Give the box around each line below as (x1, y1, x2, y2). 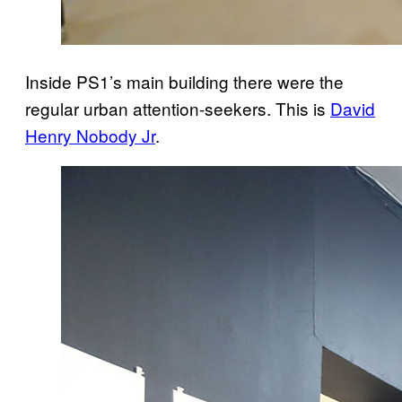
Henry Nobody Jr (25, 122, 155, 147)
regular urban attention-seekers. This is (25, 95, 330, 120)
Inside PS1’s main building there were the (25, 68, 344, 93)
